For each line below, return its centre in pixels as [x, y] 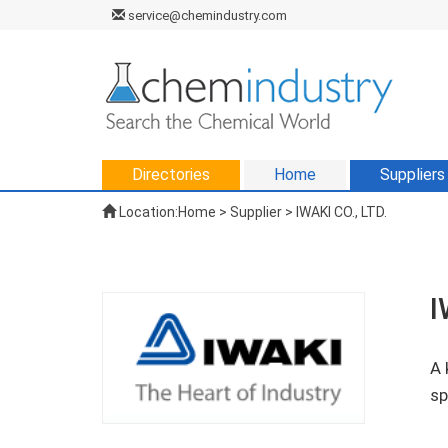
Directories [171, 174]
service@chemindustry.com [206, 15]
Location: [147, 212]
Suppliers [412, 174]
